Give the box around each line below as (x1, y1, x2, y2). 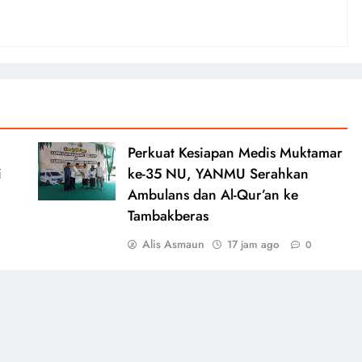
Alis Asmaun (141, 236, 204, 252)
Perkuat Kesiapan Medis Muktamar (127, 142, 343, 163)
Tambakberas (127, 205, 208, 226)
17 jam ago (226, 237, 279, 252)
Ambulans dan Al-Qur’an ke (127, 184, 298, 205)
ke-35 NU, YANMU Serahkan (127, 163, 309, 184)
